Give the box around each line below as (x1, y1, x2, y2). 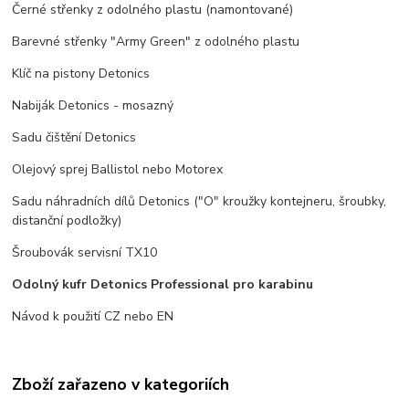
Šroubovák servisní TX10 (12, 244, 158, 262)
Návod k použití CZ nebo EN (12, 308, 174, 326)
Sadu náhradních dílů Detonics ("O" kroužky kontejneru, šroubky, (12, 193, 387, 211)
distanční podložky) (12, 212, 122, 230)
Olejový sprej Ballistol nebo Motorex (12, 161, 224, 179)
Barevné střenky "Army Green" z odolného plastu (12, 33, 300, 51)
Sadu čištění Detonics (12, 129, 137, 147)
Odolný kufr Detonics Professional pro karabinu (12, 276, 314, 294)
